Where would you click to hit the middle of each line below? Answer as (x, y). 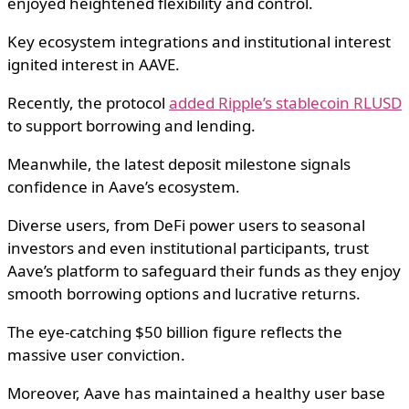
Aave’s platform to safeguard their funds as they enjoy (204, 271)
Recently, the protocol (88, 103)
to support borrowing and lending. (131, 126)
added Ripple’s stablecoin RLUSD (285, 103)
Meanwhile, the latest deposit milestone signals (179, 164)
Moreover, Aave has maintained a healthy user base (196, 393)
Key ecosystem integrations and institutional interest (199, 42)
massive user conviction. (96, 355)
